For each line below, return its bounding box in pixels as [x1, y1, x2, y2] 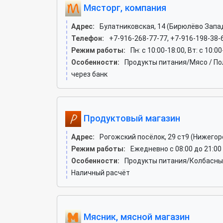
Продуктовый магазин [81, 112, 180, 123]
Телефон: [71, 34, 104, 42]
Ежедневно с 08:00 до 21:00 [130, 145, 222, 153]
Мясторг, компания [81, 2, 166, 13]
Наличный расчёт [71, 169, 130, 177]
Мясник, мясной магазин [81, 211, 190, 222]
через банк [71, 70, 108, 78]
